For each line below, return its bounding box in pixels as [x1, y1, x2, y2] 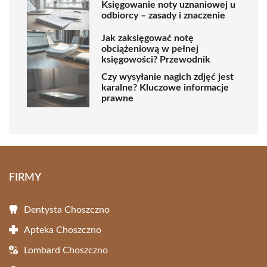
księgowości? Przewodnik [101, 55, 210, 65]
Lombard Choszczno [24, 245, 108, 255]
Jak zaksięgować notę [101, 33, 194, 44]
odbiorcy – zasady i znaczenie [101, 11, 225, 21]
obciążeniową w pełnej [101, 44, 198, 54]
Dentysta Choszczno [24, 204, 110, 215]
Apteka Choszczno [24, 225, 101, 235]
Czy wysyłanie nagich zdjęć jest [101, 72, 234, 82]
